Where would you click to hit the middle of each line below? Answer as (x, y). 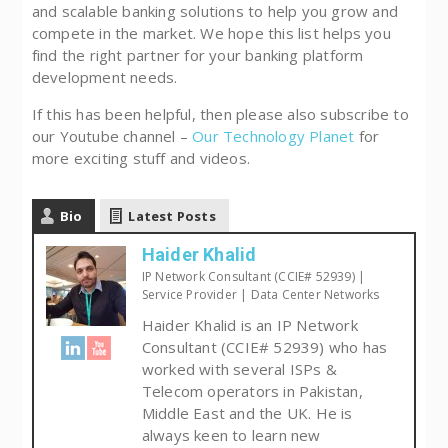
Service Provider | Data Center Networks (260, 294)
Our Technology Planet (273, 136)
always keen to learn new (231, 434)
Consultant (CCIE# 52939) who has (264, 346)
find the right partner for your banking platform (197, 55)
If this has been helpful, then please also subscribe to (220, 114)
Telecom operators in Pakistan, (252, 390)
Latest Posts (172, 216)
